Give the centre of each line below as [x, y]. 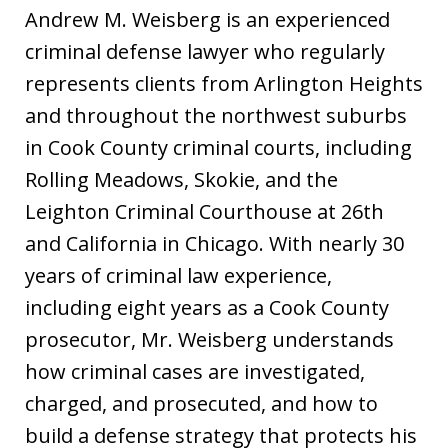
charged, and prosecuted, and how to [201, 403]
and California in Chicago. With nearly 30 [214, 243]
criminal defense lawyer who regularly [205, 51]
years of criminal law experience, [178, 275]
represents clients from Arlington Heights [224, 83]
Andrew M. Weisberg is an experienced [207, 19]
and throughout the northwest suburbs [216, 115]
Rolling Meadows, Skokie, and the [181, 179]
